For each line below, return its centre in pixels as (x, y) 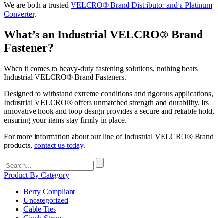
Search (14, 162)
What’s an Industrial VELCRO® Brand (103, 35)
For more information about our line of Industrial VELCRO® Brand (109, 137)
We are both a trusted (37, 5)
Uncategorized (46, 200)
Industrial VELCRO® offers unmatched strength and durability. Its (106, 103)
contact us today (59, 145)
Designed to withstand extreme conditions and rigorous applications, (109, 94)
